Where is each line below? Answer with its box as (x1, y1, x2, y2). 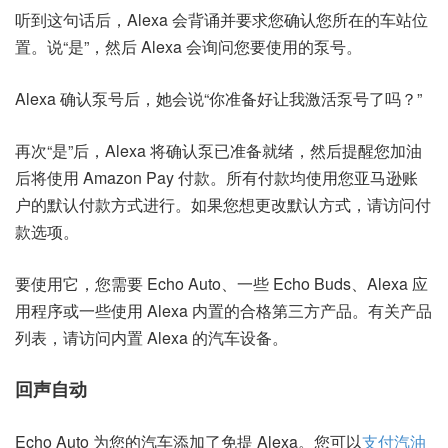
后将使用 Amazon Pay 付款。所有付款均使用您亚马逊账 (15, 166, 418, 189)
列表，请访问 (15, 326, 111, 349)
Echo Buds (273, 272, 351, 295)
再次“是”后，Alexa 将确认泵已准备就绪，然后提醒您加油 (15, 139, 422, 162)
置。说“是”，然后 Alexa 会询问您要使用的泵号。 (15, 35, 362, 58)
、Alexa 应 (351, 272, 428, 295)
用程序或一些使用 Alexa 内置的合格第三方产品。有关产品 (15, 299, 432, 322)
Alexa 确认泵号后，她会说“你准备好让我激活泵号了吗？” (15, 87, 422, 110)
